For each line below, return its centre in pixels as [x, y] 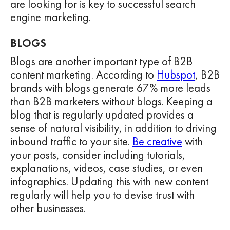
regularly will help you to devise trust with [102, 195]
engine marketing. [51, 17]
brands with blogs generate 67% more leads [110, 88]
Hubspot [176, 74]
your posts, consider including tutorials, [98, 155]
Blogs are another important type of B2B [101, 61]
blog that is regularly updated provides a [102, 114]
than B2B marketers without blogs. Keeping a [111, 101]
